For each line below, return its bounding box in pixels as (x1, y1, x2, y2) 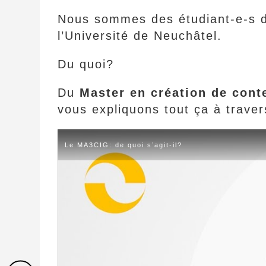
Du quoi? (58, 58, 115, 71)
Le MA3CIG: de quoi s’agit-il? (65, 141, 183, 149)
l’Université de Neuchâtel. (58, 29, 223, 43)
